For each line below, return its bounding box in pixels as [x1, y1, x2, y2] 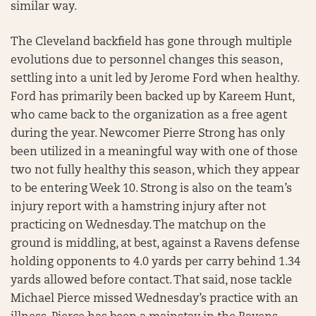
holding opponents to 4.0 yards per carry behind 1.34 [11, 256, 300, 268]
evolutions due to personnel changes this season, [11, 54, 282, 66]
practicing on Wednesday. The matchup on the [11, 219, 266, 231]
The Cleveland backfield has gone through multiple [11, 36, 292, 48]
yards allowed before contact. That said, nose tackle [11, 274, 292, 286]
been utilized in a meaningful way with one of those [11, 146, 298, 158]
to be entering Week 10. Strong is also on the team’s [11, 183, 292, 195]
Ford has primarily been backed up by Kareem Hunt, [11, 91, 294, 103]
